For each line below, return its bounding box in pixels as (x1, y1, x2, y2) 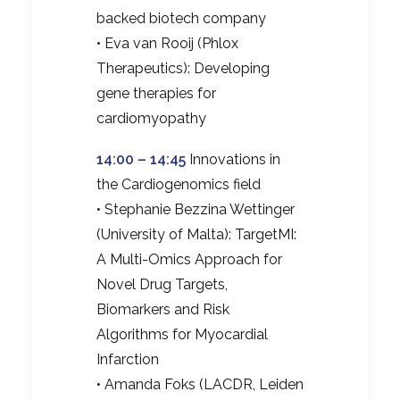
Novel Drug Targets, (96, 276, 228, 294)
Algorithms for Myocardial (96, 326, 268, 344)
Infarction (96, 351, 159, 369)
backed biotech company (96, 10, 266, 28)
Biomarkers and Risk (96, 301, 229, 319)
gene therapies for (96, 85, 216, 103)
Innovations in (186, 151, 280, 169)
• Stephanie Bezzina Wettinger (96, 201, 295, 219)
